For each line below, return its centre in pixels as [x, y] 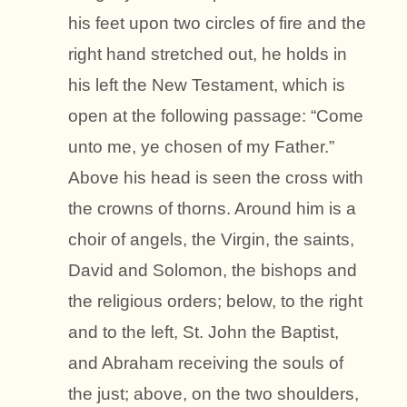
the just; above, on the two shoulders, [213, 393]
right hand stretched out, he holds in [208, 54]
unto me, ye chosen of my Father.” [201, 146]
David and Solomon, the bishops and [213, 270]
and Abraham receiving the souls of [206, 362]
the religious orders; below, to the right [215, 301]
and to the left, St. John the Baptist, [203, 332]
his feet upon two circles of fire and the [217, 23]
